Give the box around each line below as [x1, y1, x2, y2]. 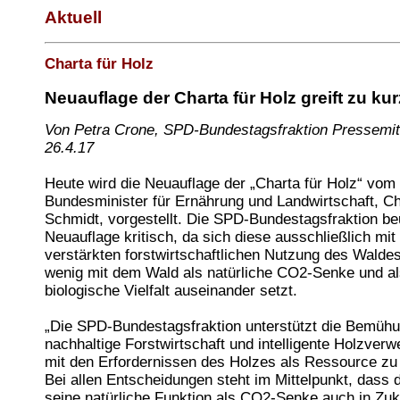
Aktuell [45, 7, 102, 27]
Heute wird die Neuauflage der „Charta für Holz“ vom [45, 175, 396, 193]
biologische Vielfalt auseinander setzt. [45, 282, 297, 300]
